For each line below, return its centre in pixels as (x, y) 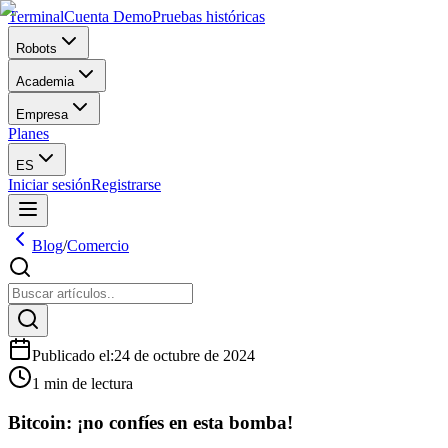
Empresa (42, 114)
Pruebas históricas (208, 16)
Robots (36, 48)
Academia (45, 81)
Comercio (98, 245)
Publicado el (71, 355)
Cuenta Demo (108, 16)
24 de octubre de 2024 (184, 355)
